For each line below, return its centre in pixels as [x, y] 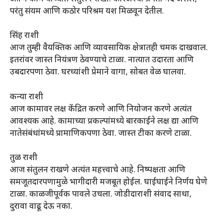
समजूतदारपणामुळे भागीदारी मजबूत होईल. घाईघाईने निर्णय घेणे [109, 183]
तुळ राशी [24, 158]
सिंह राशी [24, 36]
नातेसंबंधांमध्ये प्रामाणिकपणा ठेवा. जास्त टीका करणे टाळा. [101, 134]
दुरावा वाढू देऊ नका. [41, 207]
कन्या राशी [27, 97]
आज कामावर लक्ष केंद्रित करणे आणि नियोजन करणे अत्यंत [101, 109]
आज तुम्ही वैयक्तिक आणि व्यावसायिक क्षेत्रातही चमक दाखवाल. [109, 48]
